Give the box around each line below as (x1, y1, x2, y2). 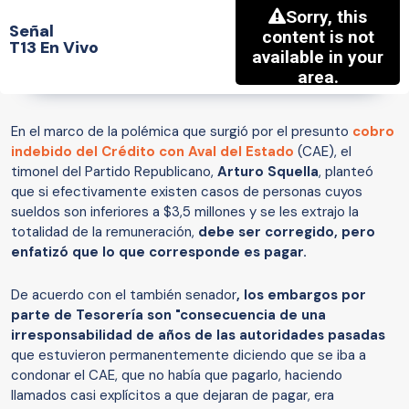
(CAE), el (294, 142, 351, 162)
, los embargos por (236, 286, 366, 305)
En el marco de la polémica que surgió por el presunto (11, 122, 352, 142)
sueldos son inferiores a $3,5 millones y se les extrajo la (11, 203, 359, 222)
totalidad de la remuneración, (11, 223, 194, 242)
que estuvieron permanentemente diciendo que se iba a (11, 346, 366, 365)
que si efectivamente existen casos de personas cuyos (11, 183, 362, 202)
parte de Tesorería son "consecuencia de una (11, 306, 326, 325)
